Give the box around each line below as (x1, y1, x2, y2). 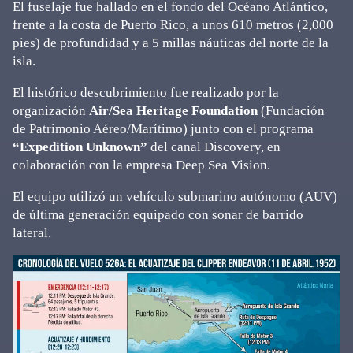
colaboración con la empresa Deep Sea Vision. (13, 158, 270, 173)
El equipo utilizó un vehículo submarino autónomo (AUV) (13, 189, 337, 204)
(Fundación (258, 103, 325, 118)
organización (13, 103, 89, 118)
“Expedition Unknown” (13, 139, 147, 154)
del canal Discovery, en (147, 139, 281, 154)
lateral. (13, 225, 51, 240)
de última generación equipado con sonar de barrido (13, 207, 303, 222)
